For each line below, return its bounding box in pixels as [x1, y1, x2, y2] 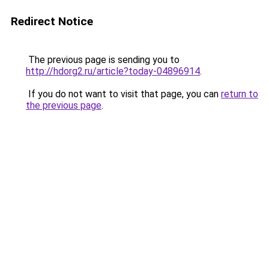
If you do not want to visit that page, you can [26, 88, 221, 100]
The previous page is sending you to [26, 54, 180, 65]
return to [221, 88, 258, 100]
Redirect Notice [11, 14, 93, 28]
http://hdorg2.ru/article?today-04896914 [26, 65, 200, 77]
